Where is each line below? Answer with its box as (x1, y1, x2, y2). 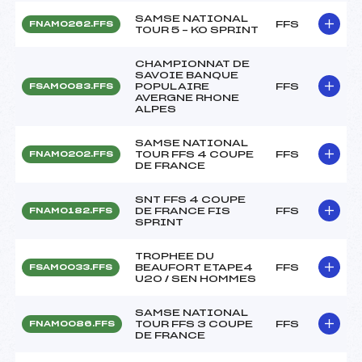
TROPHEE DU (135, 250, 214, 261)
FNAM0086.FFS (29, 319, 115, 328)
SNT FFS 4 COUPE (135, 194, 246, 204)
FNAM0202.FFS (29, 149, 113, 158)
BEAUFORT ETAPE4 (135, 262, 253, 272)
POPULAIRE (135, 81, 209, 91)
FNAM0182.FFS (29, 206, 112, 215)
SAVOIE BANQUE (135, 69, 238, 80)
